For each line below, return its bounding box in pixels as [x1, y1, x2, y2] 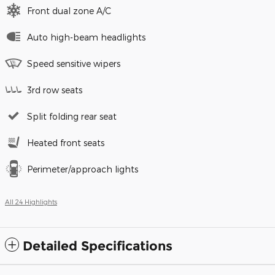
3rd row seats [27, 84, 82, 95]
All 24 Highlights [5, 197, 57, 206]
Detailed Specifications [23, 238, 172, 254]
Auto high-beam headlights [27, 31, 145, 42]
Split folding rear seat [27, 110, 117, 122]
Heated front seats [27, 137, 104, 148]
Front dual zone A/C [27, 5, 111, 16]
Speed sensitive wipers [27, 58, 120, 69]
